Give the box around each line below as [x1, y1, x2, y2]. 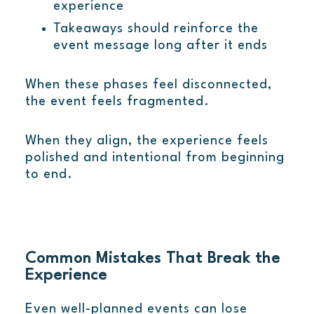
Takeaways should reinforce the [53, 22, 259, 36]
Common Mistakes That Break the [25, 251, 280, 267]
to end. [25, 168, 73, 182]
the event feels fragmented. [25, 95, 210, 109]
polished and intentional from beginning [25, 151, 285, 165]
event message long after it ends [53, 39, 268, 53]
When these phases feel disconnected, [25, 78, 272, 92]
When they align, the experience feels [25, 135, 268, 148]
